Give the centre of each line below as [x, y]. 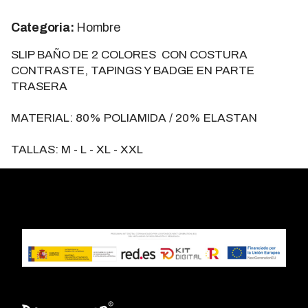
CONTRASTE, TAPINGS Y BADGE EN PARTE [133, 70]
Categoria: [43, 27]
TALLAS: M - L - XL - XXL [77, 149]
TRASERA [39, 86]
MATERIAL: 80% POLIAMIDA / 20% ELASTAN [134, 118]
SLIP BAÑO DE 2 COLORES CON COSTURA [129, 54]
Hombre [97, 27]
